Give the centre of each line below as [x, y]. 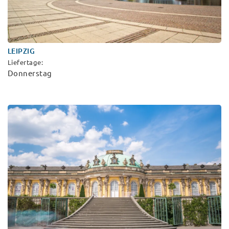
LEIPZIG [21, 51]
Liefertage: [26, 62]
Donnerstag [30, 73]
